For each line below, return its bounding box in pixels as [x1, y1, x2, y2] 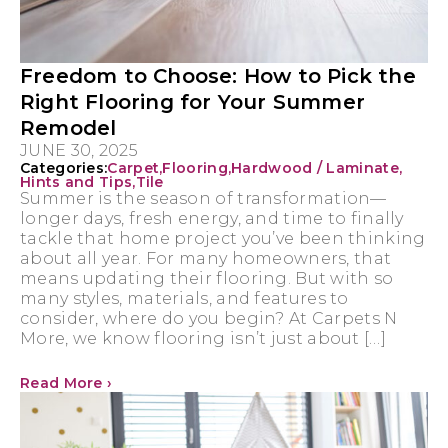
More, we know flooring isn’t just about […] [20, 329, 386, 349]
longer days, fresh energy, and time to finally [20, 209, 404, 229]
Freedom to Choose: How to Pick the [20, 64, 416, 89]
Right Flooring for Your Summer [20, 90, 365, 115]
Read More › [20, 374, 113, 393]
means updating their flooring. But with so [20, 269, 394, 289]
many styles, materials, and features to [20, 289, 349, 309]
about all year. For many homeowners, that [20, 249, 392, 269]
